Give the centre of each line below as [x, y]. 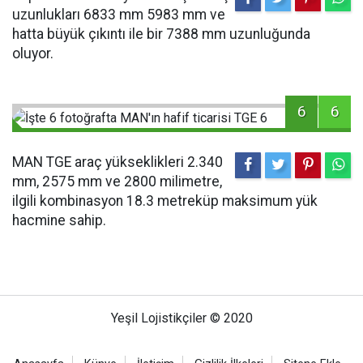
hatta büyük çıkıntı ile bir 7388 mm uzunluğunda [161, 34]
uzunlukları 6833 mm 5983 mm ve [119, 14]
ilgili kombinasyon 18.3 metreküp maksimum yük [165, 201]
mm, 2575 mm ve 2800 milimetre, [117, 181]
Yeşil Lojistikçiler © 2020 [181, 318]
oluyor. [33, 53]
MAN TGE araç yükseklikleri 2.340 [117, 162]
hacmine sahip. [59, 220]
